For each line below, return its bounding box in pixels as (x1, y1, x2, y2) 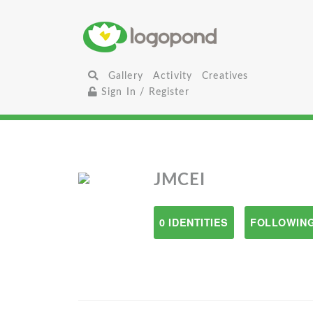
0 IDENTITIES (159, 215, 229, 229)
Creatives (202, 71, 249, 81)
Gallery (108, 71, 143, 81)
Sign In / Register (97, 87, 189, 97)
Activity (152, 71, 193, 81)
